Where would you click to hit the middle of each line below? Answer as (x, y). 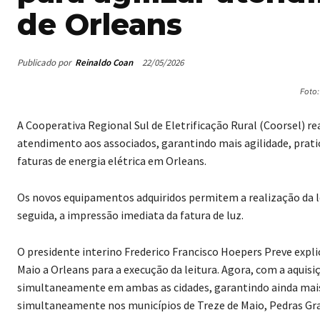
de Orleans (100, 25)
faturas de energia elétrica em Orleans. (112, 161)
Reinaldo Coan (104, 62)
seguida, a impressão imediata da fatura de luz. (130, 215)
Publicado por (44, 62)
